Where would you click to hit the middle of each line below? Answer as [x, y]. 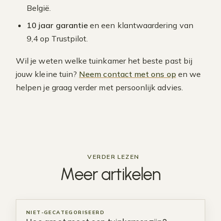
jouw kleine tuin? [48, 74]
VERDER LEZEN [113, 157]
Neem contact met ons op [128, 74]
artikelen [131, 174]
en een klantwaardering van [141, 25]
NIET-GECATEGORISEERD [65, 212]
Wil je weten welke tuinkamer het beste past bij [104, 61]
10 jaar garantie [57, 25]
